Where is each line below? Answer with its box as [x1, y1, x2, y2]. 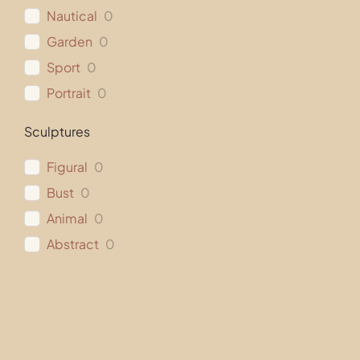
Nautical [46, 7, 97, 25]
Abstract [46, 235, 99, 253]
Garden [46, 33, 92, 51]
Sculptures [23, 123, 90, 141]
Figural [46, 158, 88, 176]
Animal [46, 210, 88, 227]
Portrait [46, 84, 91, 102]
